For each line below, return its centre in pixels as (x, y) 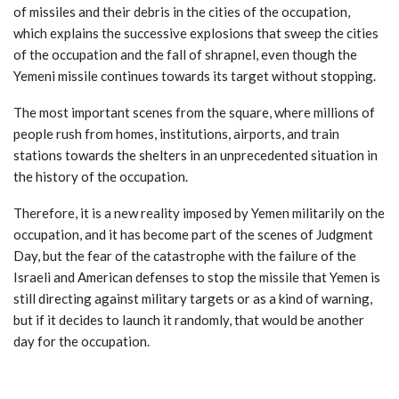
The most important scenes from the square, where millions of (194, 113)
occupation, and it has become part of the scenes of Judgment (193, 235)
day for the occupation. (81, 342)
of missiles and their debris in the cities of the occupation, (182, 12)
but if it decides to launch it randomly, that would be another (189, 320)
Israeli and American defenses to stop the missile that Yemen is (197, 277)
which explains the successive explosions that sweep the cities (196, 33)
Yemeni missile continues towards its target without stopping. (195, 76)
